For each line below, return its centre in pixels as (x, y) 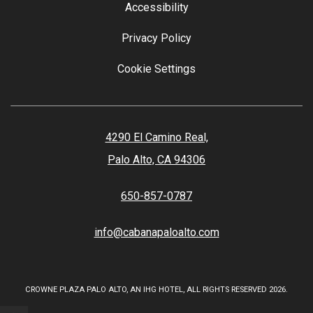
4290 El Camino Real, (156, 137)
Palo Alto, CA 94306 (156, 160)
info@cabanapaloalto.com (156, 232)
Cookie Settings (156, 69)
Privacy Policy (156, 38)
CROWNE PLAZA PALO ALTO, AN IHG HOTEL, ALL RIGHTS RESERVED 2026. (156, 290)
